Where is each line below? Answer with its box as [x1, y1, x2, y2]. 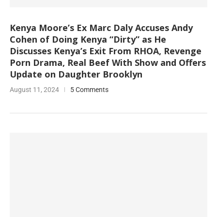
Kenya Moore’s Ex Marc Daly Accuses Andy [10, 22, 193, 33]
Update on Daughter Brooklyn [10, 68, 142, 80]
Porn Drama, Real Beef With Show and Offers [10, 57, 206, 68]
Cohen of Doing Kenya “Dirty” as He [10, 33, 166, 45]
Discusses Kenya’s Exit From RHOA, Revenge [10, 45, 201, 57]
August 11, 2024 [10, 86, 59, 93]
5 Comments [70, 86, 108, 93]
